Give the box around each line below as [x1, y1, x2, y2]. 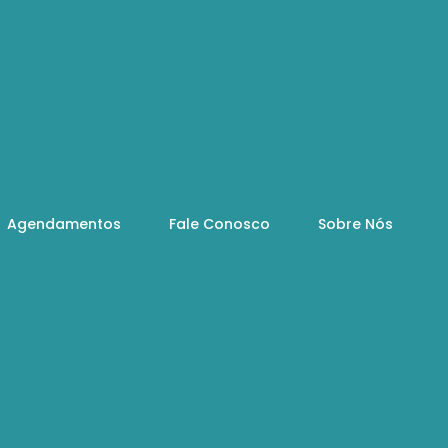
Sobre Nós [317, 214, 393, 234]
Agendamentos [6, 214, 121, 234]
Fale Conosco [168, 214, 270, 234]
